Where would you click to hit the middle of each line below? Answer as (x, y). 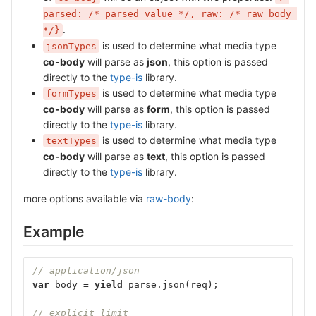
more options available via (85, 199)
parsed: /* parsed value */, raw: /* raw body (167, 14)
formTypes (71, 94)
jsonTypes (71, 47)
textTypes (71, 141)
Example (54, 232)
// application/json (86, 270)
